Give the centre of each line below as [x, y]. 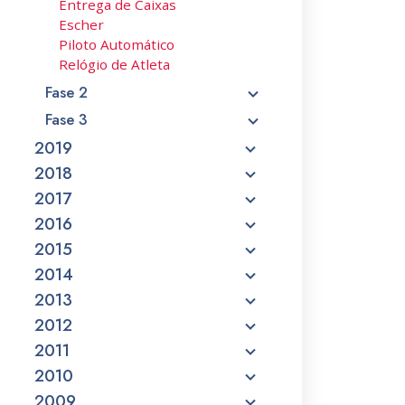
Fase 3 [66, 119]
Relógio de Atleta [114, 64]
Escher [81, 24]
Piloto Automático [117, 44]
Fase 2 [66, 92]
